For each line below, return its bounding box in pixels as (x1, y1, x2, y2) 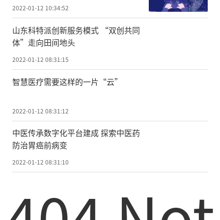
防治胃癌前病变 (12, 139, 67, 151)
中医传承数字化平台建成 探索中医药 (12, 127, 140, 139)
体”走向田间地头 (12, 36, 75, 48)
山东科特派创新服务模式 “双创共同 (12, 24, 140, 36)
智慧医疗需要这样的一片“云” (12, 75, 122, 87)
